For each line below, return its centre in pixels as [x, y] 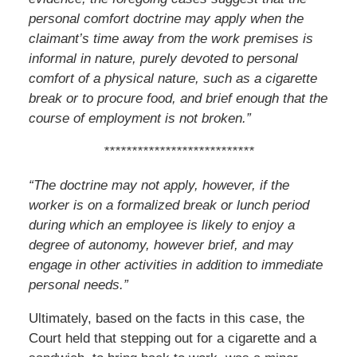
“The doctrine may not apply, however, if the [159, 185]
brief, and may [250, 245]
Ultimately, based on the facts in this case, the [166, 318]
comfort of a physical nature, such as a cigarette [173, 78]
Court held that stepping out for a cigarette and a [172, 338]
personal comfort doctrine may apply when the [166, 18]
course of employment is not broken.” [139, 118]
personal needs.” [78, 284]
